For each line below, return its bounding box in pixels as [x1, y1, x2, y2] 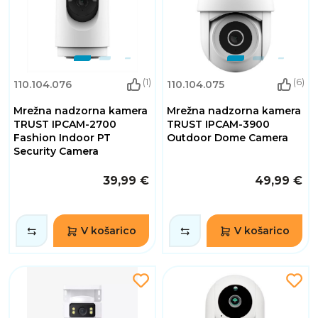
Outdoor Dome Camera [167, 131, 288, 144]
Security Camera [13, 144, 99, 158]
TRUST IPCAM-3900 [167, 117, 270, 131]
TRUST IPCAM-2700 [13, 117, 116, 131]
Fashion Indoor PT [13, 131, 111, 144]
